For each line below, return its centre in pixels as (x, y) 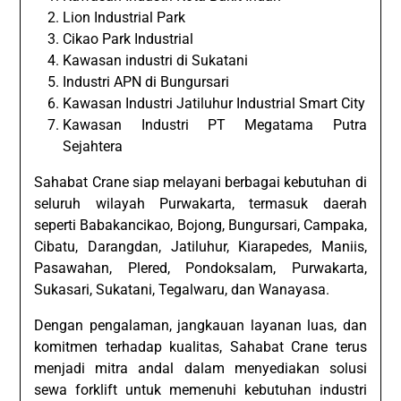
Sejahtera (93, 147)
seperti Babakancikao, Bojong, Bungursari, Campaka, (200, 226)
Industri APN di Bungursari (146, 82)
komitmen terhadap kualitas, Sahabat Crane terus (200, 347)
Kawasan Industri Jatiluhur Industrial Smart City (214, 104)
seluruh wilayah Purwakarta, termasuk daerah (200, 204)
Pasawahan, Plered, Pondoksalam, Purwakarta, (200, 269)
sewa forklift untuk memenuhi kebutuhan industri (200, 390)
